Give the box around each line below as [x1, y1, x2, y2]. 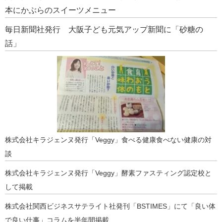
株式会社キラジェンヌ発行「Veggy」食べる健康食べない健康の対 [5, 135, 212, 144]
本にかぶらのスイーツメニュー [5, 5, 116, 14]
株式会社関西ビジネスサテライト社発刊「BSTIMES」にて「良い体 [5, 202, 216, 210]
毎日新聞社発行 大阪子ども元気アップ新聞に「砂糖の [5, 25, 203, 34]
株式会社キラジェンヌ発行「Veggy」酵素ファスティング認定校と [5, 168, 212, 177]
